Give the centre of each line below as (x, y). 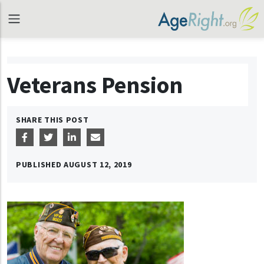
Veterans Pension (95, 85)
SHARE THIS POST (52, 120)
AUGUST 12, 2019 (98, 164)
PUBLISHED (40, 164)
